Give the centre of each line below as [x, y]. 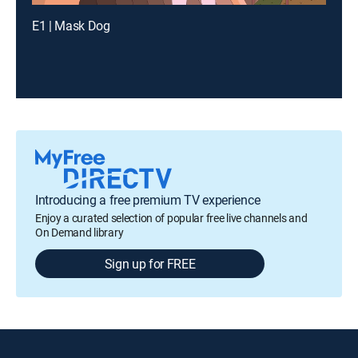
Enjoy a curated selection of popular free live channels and [171, 218]
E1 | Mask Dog [71, 26]
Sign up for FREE [150, 264]
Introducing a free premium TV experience [148, 200]
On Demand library [80, 232]
